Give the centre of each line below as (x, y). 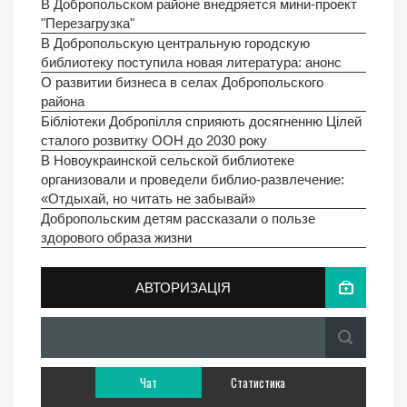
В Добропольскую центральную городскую (175, 44)
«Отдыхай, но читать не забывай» (148, 199)
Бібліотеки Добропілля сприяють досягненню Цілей (201, 122)
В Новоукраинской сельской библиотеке (168, 161)
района (63, 102)
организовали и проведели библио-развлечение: (193, 180)
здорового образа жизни (116, 238)
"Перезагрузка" (88, 24)
